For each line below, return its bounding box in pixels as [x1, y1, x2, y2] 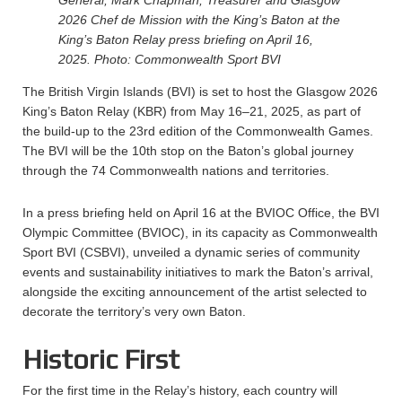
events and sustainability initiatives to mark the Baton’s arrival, [22, 265, 373, 279]
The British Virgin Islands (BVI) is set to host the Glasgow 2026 [22, 84, 378, 99]
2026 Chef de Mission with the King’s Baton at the [58, 13, 340, 27]
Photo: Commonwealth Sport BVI [94, 52, 281, 66]
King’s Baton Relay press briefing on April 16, [58, 32, 313, 47]
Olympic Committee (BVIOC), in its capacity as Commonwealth [22, 225, 378, 240]
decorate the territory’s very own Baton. [22, 304, 246, 319]
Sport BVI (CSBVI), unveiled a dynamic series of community [22, 245, 360, 259]
